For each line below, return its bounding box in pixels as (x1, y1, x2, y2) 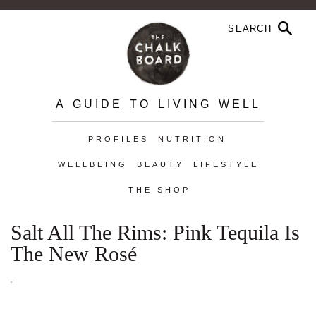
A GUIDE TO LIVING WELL (55, 98, 261, 110)
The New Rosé (11, 242, 137, 265)
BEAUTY (136, 160, 184, 169)
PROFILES (87, 135, 149, 143)
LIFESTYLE (193, 160, 259, 169)
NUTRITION (157, 135, 226, 143)
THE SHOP (128, 186, 190, 194)
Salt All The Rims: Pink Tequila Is (11, 221, 300, 244)
